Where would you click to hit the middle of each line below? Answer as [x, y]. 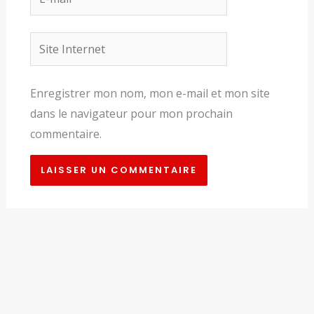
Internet [51, 62]
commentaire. [66, 134]
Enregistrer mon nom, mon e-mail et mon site [150, 94]
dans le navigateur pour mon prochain [131, 114]
